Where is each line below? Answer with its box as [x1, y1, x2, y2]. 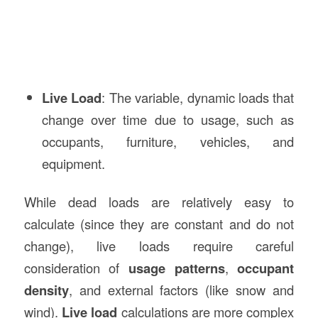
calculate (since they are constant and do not [23, 214, 295, 234]
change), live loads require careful [23, 236, 295, 256]
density [23, 280, 69, 300]
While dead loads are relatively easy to [23, 192, 295, 212]
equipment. [41, 154, 105, 173]
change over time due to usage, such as [41, 110, 295, 129]
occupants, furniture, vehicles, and [41, 132, 295, 151]
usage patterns [128, 258, 225, 278]
